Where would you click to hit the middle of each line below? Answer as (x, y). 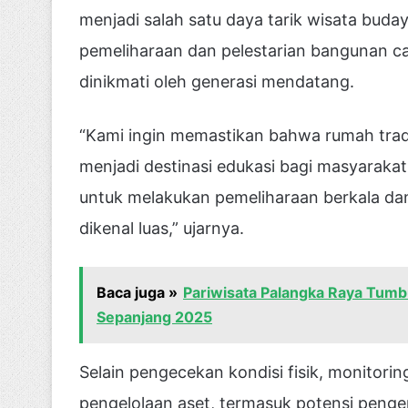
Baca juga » (137, 292)
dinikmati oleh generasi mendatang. (217, 81)
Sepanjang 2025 (154, 316)
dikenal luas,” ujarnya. (162, 228)
